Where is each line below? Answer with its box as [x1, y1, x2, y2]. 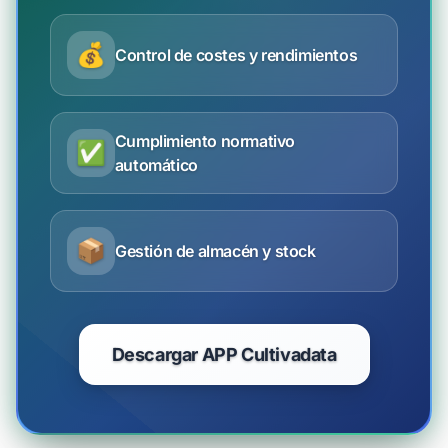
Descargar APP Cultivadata [111, 344, 337, 365]
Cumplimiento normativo [114, 131, 296, 151]
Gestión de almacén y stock [115, 241, 316, 261]
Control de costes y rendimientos [115, 45, 358, 65]
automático [114, 155, 198, 175]
